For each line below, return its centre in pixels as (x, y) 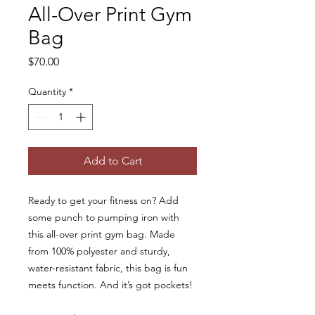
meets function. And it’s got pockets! (112, 285)
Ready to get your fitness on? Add (103, 200)
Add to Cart (112, 161)
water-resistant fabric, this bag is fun (108, 268)
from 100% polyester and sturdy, (99, 251)
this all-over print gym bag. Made (102, 234)
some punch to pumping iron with (104, 217)
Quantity (47, 91)
